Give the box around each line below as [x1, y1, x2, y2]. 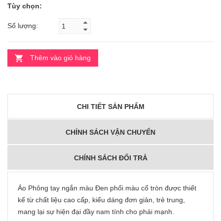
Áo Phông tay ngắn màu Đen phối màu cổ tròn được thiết [18, 184, 196, 192]
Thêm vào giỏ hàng [30, 53, 91, 62]
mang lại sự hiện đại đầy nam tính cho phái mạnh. [18, 207, 174, 216]
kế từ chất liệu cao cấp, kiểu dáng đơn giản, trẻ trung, [18, 195, 185, 204]
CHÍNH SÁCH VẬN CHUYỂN [66, 128, 155, 136]
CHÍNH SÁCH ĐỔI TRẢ [74, 153, 147, 162]
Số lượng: [7, 21, 38, 30]
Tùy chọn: [7, 1, 42, 10]
